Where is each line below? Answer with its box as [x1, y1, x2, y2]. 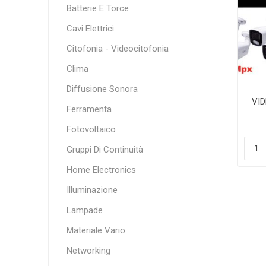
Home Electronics [66, 164, 136, 175]
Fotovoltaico [66, 124, 116, 135]
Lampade [66, 205, 103, 216]
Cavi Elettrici [66, 23, 114, 34]
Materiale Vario [66, 225, 125, 236]
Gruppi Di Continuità [66, 144, 143, 155]
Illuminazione [66, 185, 118, 195]
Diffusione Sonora [66, 84, 138, 94]
